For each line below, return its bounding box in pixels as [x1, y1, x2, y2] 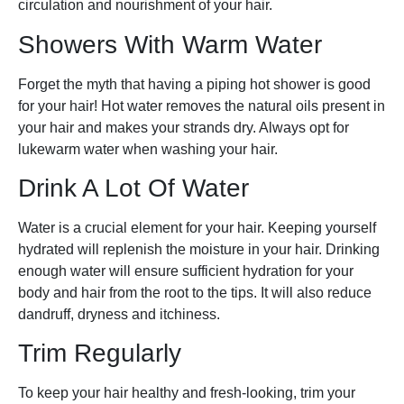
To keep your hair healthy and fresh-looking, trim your [18, 385, 355, 401]
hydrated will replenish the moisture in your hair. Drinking [18, 241, 380, 257]
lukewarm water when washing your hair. [18, 141, 278, 157]
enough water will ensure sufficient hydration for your [18, 262, 353, 279]
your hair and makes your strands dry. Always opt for [18, 119, 349, 135]
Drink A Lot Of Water [18, 173, 249, 202]
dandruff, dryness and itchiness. [18, 306, 220, 322]
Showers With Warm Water [18, 30, 322, 59]
